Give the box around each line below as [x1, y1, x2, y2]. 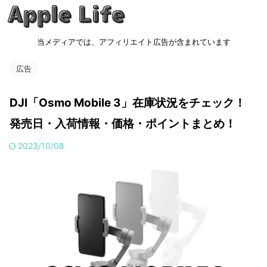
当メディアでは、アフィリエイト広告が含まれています [36, 37, 231, 46]
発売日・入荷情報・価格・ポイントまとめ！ [10, 117, 236, 131]
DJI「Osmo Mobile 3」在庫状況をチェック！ [10, 96, 246, 110]
